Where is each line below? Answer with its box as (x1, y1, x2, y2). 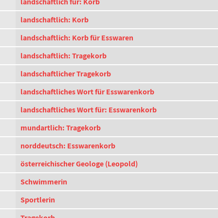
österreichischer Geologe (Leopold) (20, 159, 138, 169)
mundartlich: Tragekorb (20, 123, 101, 133)
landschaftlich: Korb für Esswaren (20, 33, 133, 43)
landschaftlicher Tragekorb (20, 69, 111, 79)
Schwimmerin (20, 177, 67, 187)
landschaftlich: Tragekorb (20, 51, 107, 61)
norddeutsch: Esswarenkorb (20, 141, 115, 151)
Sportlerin (20, 195, 55, 205)
